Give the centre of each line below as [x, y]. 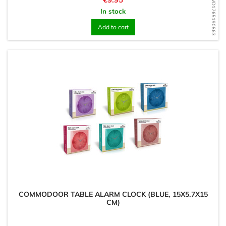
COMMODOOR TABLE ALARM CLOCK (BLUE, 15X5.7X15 [113, 194]
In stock [113, 11]
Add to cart [113, 27]
